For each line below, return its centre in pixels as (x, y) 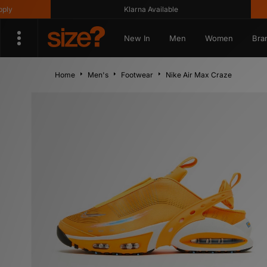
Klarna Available (128, 9)
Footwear (137, 75)
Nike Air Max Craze (199, 75)
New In (137, 38)
